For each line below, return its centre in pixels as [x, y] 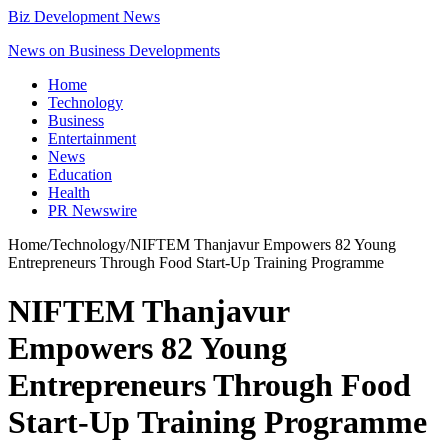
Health [69, 192]
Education [80, 174]
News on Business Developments [114, 50]
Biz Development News [84, 16]
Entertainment [92, 138]
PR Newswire [92, 210]
